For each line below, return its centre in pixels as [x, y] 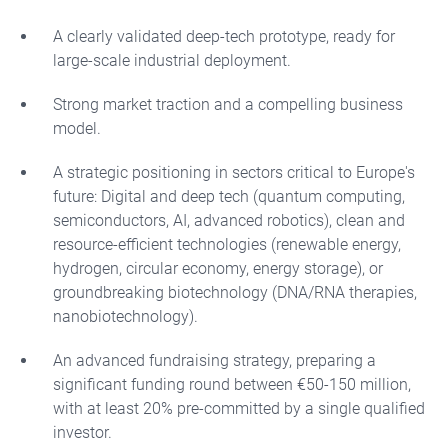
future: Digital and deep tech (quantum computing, [229, 196]
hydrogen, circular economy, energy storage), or [218, 268]
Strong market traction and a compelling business [228, 104]
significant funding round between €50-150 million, [232, 384]
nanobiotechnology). [125, 316]
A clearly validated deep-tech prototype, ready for [224, 36]
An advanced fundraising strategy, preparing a [214, 360]
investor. [82, 432]
